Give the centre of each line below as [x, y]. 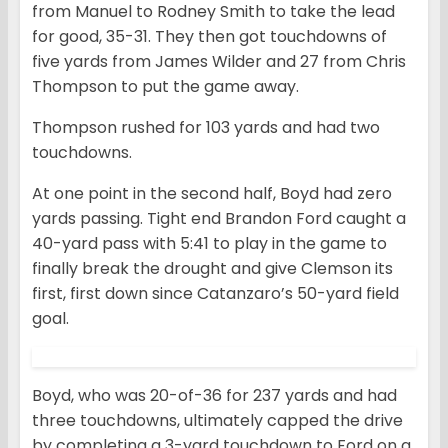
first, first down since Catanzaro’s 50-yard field [215, 294]
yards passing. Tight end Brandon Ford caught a [219, 219]
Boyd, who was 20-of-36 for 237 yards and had [214, 396]
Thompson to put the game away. [165, 87]
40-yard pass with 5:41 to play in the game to [209, 244]
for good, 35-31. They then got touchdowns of [209, 37]
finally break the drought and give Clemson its [212, 269]
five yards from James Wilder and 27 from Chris [219, 62]
